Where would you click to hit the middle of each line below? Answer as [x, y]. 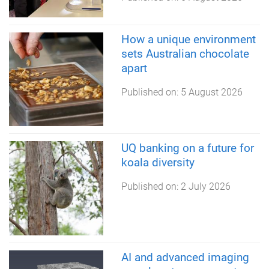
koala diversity [158, 163]
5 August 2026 [211, 92]
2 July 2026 [205, 187]
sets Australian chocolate [185, 53]
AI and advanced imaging [185, 257]
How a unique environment [188, 39]
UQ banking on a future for [187, 148]
